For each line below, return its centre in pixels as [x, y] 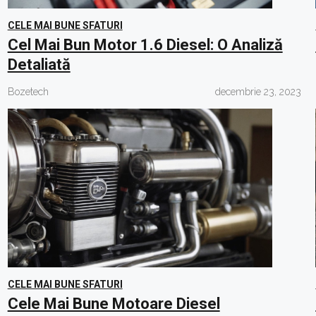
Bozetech [28, 92]
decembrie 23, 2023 [259, 92]
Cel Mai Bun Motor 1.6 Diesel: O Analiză [145, 45]
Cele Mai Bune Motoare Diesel [114, 304]
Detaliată [39, 65]
